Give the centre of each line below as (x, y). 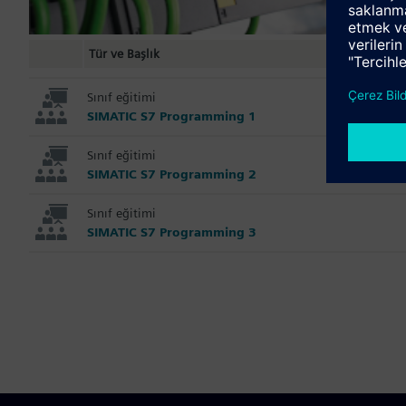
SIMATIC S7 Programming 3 (172, 232)
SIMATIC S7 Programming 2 (172, 174)
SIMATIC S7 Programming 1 (172, 116)
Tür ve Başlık (124, 53)
